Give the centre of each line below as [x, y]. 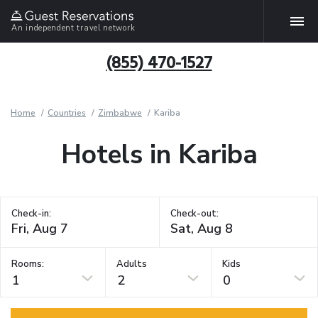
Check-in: [31, 214]
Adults [132, 264]
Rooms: [28, 264]
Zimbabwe [120, 113]
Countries [67, 113]
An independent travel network [73, 28]
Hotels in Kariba [159, 155]
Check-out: [194, 214]
